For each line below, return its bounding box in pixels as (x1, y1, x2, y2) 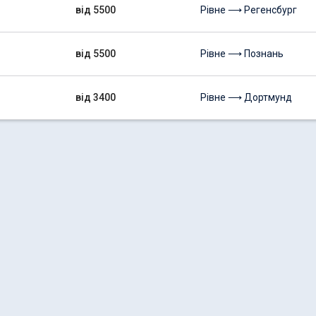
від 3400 (75, 92, 116, 103)
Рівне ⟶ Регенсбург (200, 4, 297, 16)
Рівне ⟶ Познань (200, 48, 284, 59)
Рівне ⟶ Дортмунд (200, 92, 292, 103)
